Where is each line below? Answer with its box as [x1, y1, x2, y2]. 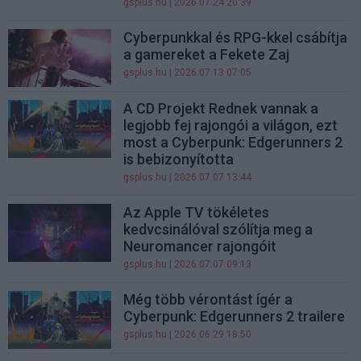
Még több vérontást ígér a [123, 291, 293, 309]
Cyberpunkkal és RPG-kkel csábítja [123, 29, 348, 46]
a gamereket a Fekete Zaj [123, 46, 290, 63]
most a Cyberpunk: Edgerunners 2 [123, 134, 343, 151]
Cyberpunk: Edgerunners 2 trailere [123, 308, 346, 326]
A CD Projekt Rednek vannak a [123, 100, 319, 118]
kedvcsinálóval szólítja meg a [123, 221, 313, 239]
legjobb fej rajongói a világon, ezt [123, 117, 338, 135]
